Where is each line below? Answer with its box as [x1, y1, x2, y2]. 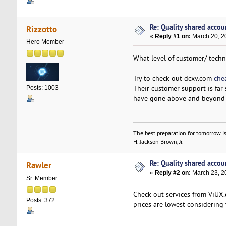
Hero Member [26, 38, 64, 45]
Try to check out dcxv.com [133, 74, 214, 83]
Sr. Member [26, 174, 58, 182]
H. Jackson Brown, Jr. [133, 138, 184, 146]
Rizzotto [26, 23, 58, 35]
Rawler [26, 159, 52, 171]
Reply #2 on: [155, 169, 191, 177]
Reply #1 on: [155, 33, 191, 40]
